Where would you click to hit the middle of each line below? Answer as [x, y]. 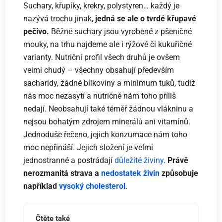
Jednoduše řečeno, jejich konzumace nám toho [106, 134]
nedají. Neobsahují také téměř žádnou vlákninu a [109, 109]
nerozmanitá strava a [62, 173]
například [41, 186]
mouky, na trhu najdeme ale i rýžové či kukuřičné [108, 44]
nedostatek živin [131, 173]
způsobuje [179, 173]
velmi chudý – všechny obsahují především [99, 70]
